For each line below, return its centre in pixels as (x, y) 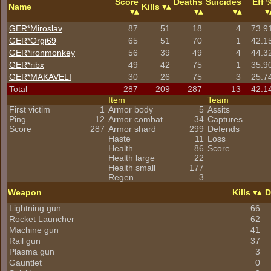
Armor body (131, 109)
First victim (30, 109)
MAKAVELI (51, 77)
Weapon (25, 192)
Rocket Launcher (42, 219)
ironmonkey (53, 53)
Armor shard (132, 129)
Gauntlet (25, 263)
